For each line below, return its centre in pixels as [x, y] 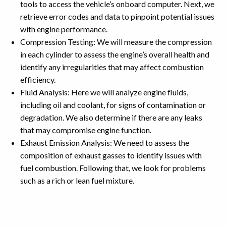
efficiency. [38, 79]
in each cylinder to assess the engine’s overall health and [115, 54]
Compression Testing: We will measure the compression [116, 42]
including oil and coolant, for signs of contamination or [113, 105]
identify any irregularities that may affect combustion [112, 67]
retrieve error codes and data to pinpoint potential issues [117, 16]
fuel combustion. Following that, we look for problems [113, 168]
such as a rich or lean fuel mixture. [77, 180]
